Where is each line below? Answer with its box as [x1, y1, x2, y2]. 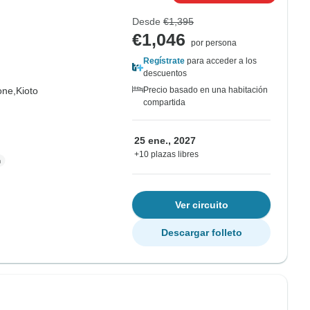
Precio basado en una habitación [143, 85, 268, 95]
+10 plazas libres [134, 149, 199, 159]
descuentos [143, 69, 187, 78]
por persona [191, 38, 237, 48]
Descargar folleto [161, 227, 242, 238]
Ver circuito [174, 199, 228, 210]
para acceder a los [185, 56, 257, 66]
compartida [143, 98, 185, 107]
